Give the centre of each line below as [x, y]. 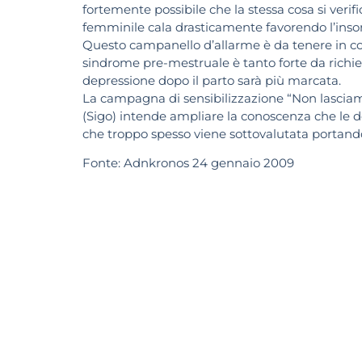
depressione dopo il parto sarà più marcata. [212, 80]
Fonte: [101, 163]
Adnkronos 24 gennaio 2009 [209, 163]
